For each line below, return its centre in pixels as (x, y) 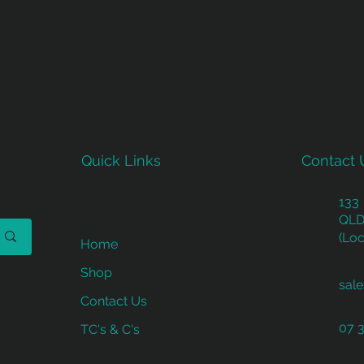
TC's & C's (110, 329)
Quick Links (121, 160)
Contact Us (114, 301)
